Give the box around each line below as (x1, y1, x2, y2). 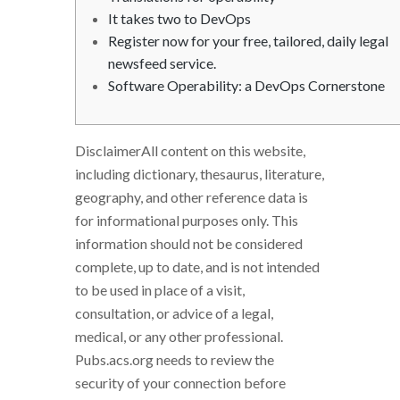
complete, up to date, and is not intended (75, 257, 320, 275)
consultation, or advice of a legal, (75, 304, 273, 321)
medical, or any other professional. (75, 327, 283, 345)
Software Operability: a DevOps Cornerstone (107, 76, 385, 94)
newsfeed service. (107, 54, 216, 71)
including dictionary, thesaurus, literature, (75, 164, 324, 182)
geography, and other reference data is (75, 187, 308, 205)
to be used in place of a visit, (75, 280, 245, 298)
